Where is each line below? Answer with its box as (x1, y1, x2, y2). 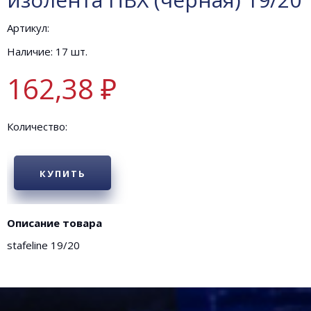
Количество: (7, 119, 67, 134)
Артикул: (7, 21, 49, 35)
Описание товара (7, 216, 102, 230)
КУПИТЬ (39, 167, 86, 180)
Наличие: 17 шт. (7, 44, 87, 59)
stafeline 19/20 (7, 238, 80, 253)
